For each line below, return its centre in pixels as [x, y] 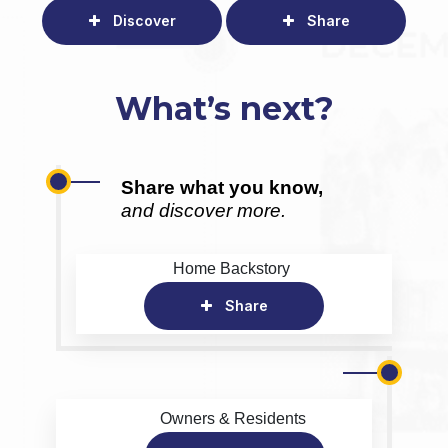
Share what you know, [222, 187]
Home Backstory [231, 268]
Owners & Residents [232, 418]
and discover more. [203, 210]
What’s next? [224, 108]
